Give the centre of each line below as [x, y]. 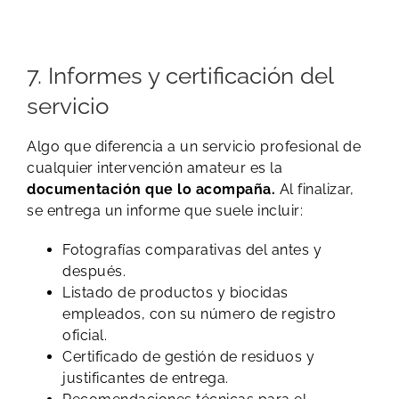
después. [94, 272]
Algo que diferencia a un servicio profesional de [194, 147]
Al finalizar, [314, 190]
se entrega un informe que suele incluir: [165, 211]
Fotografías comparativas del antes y [192, 250]
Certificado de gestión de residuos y [188, 357]
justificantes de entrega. [146, 379]
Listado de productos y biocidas [175, 293]
